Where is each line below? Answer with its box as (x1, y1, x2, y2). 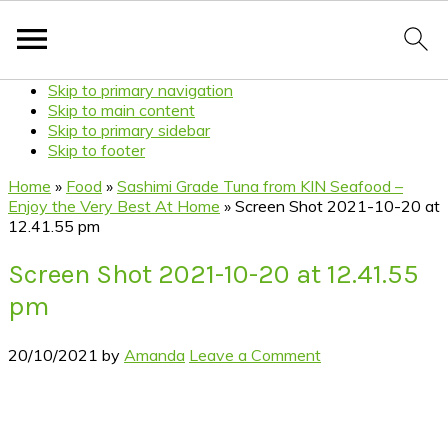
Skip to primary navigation (48, 80, 233, 100)
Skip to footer (48, 140, 145, 160)
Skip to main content (48, 100, 195, 120)
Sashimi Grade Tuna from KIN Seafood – (117, 176, 403, 196)
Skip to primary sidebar (48, 120, 210, 140)
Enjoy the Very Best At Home (8, 196, 220, 216)
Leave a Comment (189, 344, 321, 365)
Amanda (124, 344, 185, 365)
